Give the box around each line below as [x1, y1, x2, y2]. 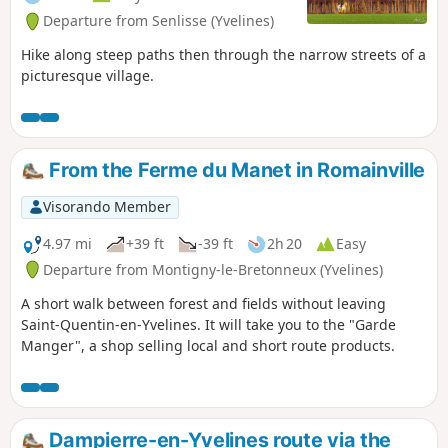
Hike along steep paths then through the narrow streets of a [21, 44, 426, 64]
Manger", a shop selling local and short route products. [21, 335, 395, 355]
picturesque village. [21, 65, 154, 85]
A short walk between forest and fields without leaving [21, 293, 386, 313]
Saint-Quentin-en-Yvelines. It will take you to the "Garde [21, 314, 396, 334]
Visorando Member [42, 197, 171, 217]
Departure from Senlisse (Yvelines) [43, 11, 274, 31]
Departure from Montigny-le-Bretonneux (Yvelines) [43, 259, 383, 279]
